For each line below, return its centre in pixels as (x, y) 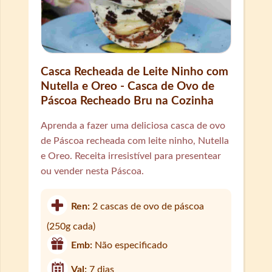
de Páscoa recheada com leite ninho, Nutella (134, 141)
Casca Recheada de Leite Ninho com (134, 72)
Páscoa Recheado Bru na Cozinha (127, 101)
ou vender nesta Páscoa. (92, 171)
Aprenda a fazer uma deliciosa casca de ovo (133, 125)
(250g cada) (71, 226)
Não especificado (131, 245)
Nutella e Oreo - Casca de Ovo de (127, 86)
